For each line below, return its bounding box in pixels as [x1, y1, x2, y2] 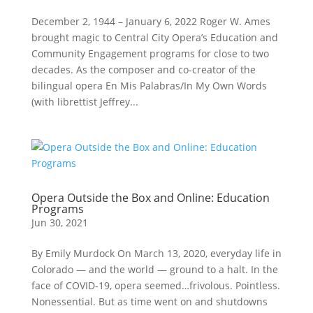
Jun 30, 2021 [31, 216, 88, 229]
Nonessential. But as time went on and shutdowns [31, 295, 268, 308]
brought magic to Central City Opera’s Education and [31, 31, 278, 44]
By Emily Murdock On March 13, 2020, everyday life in [31, 247, 282, 260]
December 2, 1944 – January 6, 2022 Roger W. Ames [31, 15, 270, 28]
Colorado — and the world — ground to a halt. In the [31, 263, 278, 276]
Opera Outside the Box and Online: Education [31, 190, 270, 205]
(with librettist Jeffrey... [31, 95, 138, 108]
